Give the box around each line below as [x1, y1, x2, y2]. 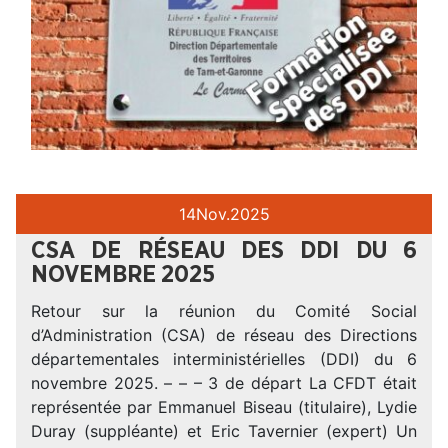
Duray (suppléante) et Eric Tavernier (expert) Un [31, 420, 417, 441]
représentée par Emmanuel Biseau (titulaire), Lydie [31, 396, 417, 417]
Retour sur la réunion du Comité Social [31, 300, 417, 321]
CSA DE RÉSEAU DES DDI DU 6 [31, 238, 417, 263]
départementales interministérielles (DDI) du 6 [31, 348, 417, 369]
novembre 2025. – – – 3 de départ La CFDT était [31, 372, 417, 393]
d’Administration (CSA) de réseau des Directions [31, 324, 417, 345]
